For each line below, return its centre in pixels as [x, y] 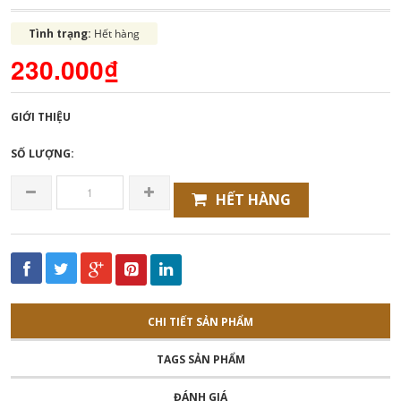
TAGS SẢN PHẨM [200, 359]
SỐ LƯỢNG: [43, 153]
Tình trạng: [61, 33]
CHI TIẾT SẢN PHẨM [200, 321]
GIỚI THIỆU [41, 116]
